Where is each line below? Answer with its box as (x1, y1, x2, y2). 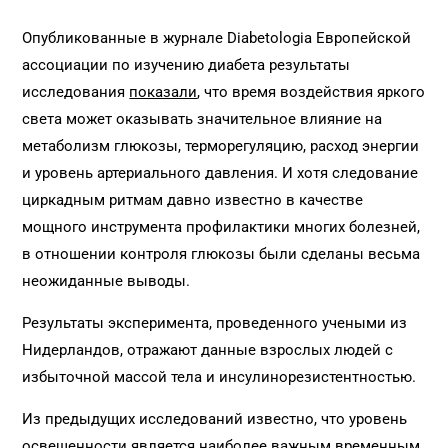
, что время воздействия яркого (197, 83, 426, 101)
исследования (22, 83, 130, 101)
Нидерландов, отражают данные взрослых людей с (22, 341, 394, 359)
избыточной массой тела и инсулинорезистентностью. (22, 368, 417, 386)
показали (129, 83, 198, 101)
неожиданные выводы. (22, 272, 191, 290)
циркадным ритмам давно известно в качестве (22, 191, 364, 209)
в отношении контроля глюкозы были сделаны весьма (22, 245, 421, 263)
